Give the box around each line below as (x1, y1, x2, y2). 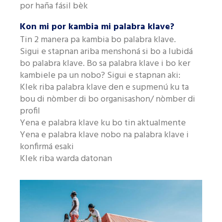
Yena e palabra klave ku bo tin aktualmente (20, 116, 186, 130)
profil (20, 104, 41, 118)
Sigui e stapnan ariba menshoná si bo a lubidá (20, 45, 193, 59)
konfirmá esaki (20, 140, 74, 154)
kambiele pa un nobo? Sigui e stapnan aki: (20, 68, 181, 83)
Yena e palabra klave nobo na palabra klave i (20, 128, 189, 142)
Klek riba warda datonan (20, 152, 112, 166)
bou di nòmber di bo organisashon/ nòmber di (20, 92, 196, 107)
